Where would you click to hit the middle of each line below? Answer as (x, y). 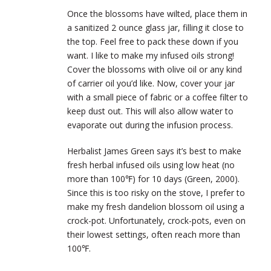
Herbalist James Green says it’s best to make (154, 151)
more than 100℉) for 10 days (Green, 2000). (153, 179)
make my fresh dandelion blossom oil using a (156, 207)
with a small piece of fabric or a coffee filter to (158, 97)
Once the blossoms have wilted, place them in (157, 14)
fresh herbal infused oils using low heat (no (151, 165)
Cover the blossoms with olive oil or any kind (155, 70)
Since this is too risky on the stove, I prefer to (156, 193)
